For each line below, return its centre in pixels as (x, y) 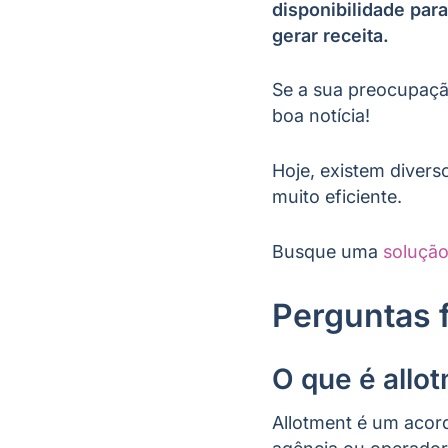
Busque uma (327, 251)
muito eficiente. (339, 197)
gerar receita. (333, 35)
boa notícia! (323, 116)
